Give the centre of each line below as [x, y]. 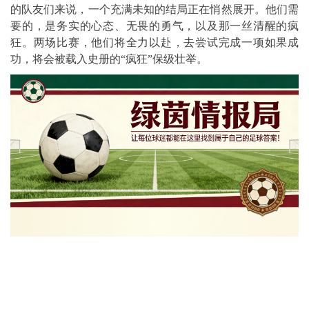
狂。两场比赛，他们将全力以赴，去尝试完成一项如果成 [154, 42]
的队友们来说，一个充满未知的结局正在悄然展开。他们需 [154, 9]
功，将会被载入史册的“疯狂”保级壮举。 [109, 59]
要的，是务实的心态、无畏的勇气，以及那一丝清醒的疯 [154, 26]
